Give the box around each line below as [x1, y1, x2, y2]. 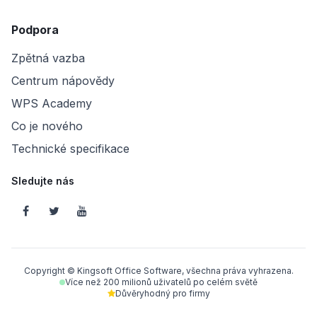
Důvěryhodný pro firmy [115, 288, 210, 299]
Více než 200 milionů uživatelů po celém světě [65, 277, 258, 288]
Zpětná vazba [11, 51, 85, 66]
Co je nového [11, 119, 83, 134]
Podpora [11, 23, 59, 38]
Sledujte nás [11, 175, 74, 188]
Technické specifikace [11, 142, 129, 156]
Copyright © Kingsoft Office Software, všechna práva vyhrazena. [23, 265, 294, 277]
